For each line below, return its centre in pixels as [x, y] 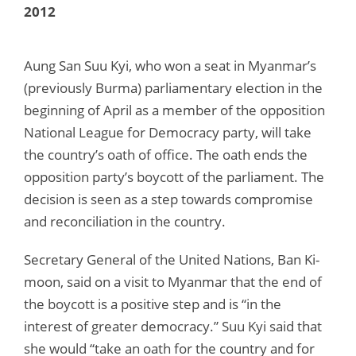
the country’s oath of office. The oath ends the [166, 154]
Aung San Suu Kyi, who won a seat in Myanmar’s [170, 65]
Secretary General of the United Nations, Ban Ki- [172, 259]
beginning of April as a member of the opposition [174, 110]
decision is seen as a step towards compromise [168, 199]
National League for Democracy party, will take [168, 132]
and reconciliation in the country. [125, 221]
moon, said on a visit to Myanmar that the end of [173, 281]
